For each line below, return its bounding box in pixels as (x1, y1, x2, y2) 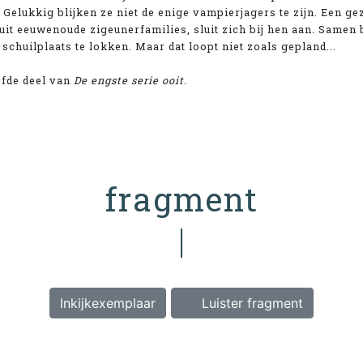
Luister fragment (198, 294, 303, 311)
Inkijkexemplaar (60, 294, 156, 311)
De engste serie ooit (73, 73, 184, 87)
